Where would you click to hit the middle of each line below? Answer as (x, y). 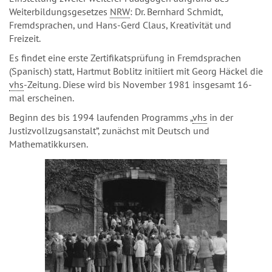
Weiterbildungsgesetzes (59, 12)
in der (220, 117)
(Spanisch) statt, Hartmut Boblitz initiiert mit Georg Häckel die (136, 71)
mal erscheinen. (42, 98)
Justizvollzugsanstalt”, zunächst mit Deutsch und (109, 131)
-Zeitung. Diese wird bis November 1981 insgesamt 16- (138, 84)
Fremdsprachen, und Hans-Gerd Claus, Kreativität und (120, 25)
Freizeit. (25, 38)
